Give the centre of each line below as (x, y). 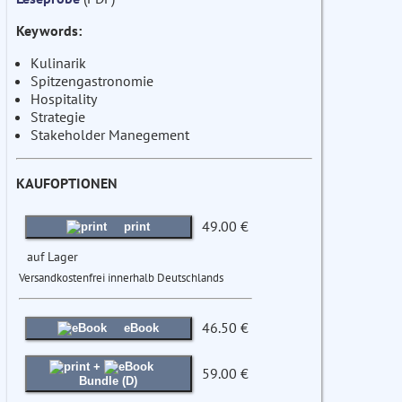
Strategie (58, 117)
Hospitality (64, 99)
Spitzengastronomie (92, 81)
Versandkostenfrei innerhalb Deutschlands (121, 278)
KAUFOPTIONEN (67, 184)
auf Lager (52, 257)
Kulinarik (58, 63)
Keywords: (49, 31)
